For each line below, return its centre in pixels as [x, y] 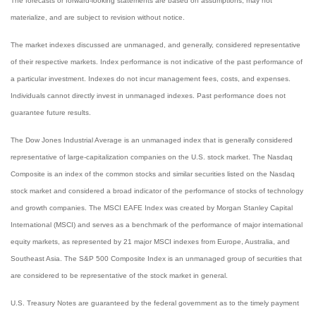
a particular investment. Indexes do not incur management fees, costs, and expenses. [151, 79]
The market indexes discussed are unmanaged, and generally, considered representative [156, 45]
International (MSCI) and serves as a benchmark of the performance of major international [157, 225]
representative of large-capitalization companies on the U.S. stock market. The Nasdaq [152, 157]
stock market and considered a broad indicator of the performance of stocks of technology [157, 191]
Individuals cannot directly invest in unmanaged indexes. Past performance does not [148, 96]
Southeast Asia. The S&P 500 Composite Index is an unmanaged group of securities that [156, 259]
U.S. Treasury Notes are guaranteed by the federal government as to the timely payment [155, 303]
